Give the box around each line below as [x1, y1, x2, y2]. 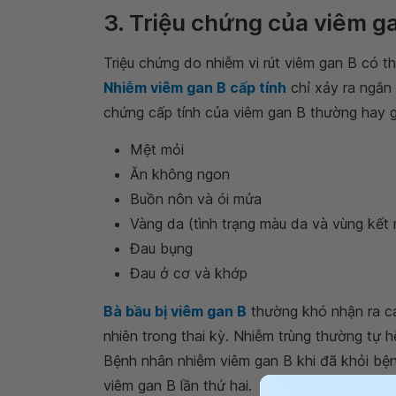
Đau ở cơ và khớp [130, 264, 247, 282]
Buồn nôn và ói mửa [130, 190, 262, 208]
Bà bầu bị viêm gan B [103, 302, 247, 320]
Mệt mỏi [130, 141, 184, 158]
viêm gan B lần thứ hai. [103, 377, 252, 394]
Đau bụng [130, 240, 193, 257]
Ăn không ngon [130, 165, 230, 183]
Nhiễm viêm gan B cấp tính [103, 79, 286, 96]
